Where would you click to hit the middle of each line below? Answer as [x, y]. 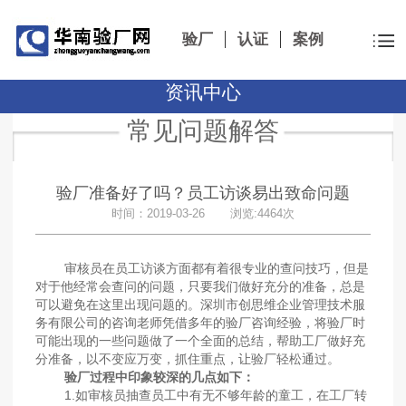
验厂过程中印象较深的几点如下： [151, 377]
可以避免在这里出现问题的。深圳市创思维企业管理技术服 [201, 305]
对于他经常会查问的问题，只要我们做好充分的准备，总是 [201, 287]
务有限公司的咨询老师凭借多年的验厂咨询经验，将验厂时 [201, 323]
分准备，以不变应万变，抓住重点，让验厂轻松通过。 [188, 359]
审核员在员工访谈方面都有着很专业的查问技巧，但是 [203, 269]
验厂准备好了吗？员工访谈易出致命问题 [203, 193]
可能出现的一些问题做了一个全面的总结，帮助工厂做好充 [201, 341]
